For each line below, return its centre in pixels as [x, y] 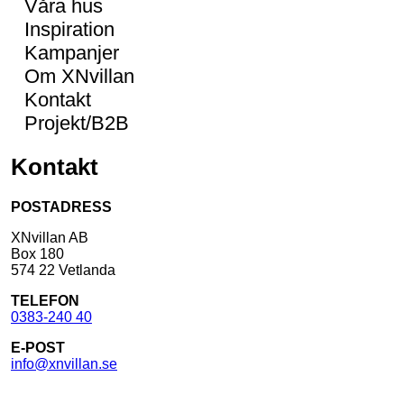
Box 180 [37, 254]
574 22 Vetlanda [63, 271]
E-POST [38, 348]
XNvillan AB [50, 238]
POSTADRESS [61, 207]
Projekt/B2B [77, 123]
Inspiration [69, 29]
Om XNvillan [79, 76]
